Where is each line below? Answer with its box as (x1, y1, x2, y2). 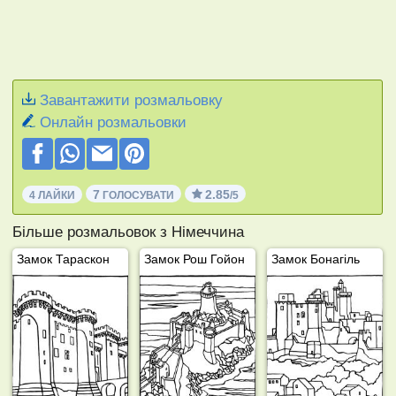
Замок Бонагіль (271, 251, 361, 266)
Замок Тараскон (17, 251, 110, 266)
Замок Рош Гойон (144, 251, 246, 266)
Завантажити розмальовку (40, 91, 224, 109)
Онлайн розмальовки (40, 113, 187, 131)
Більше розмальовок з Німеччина (12, 223, 245, 240)
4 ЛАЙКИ (29, 188, 76, 202)
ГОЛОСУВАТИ (100, 188, 175, 202)
